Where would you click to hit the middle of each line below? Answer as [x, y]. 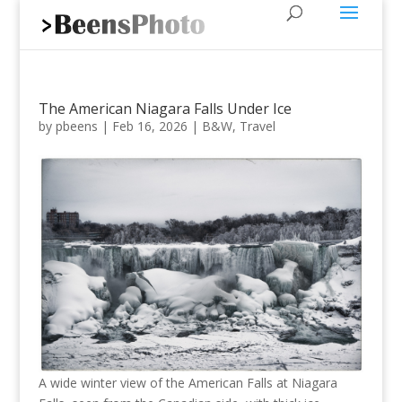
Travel [257, 126]
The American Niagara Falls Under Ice [165, 109]
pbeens [76, 126]
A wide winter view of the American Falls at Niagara [188, 382]
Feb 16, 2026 [149, 126]
